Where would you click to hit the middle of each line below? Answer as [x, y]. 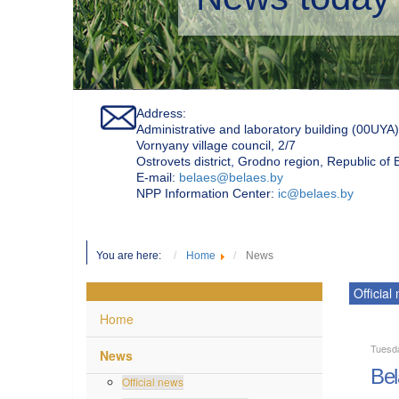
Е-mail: [158, 176]
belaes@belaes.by [231, 176]
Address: [161, 112]
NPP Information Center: [207, 192]
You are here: [133, 254]
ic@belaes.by [316, 192]
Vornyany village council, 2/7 [216, 144]
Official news [153, 380]
